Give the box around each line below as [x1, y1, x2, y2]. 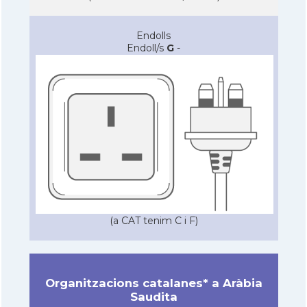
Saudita [130, 289, 177, 304]
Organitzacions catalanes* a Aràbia [45, 275, 262, 290]
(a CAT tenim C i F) [109, 214, 198, 228]
